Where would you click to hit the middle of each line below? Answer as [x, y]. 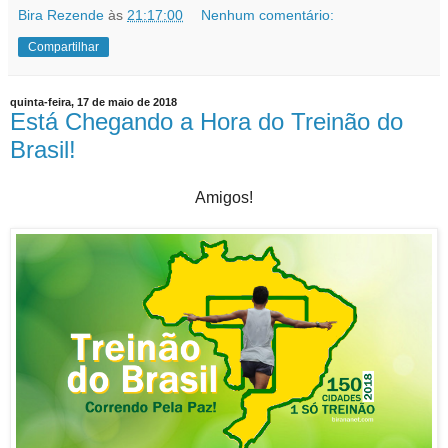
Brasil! [43, 150]
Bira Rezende [63, 15]
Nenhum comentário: [268, 15]
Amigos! [224, 198]
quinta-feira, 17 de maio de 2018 [93, 102]
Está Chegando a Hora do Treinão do [206, 122]
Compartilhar [63, 47]
